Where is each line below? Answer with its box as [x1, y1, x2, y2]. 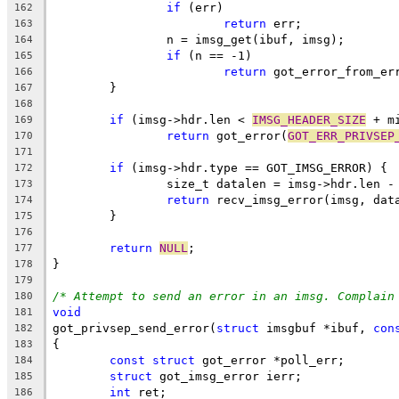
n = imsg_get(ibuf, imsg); [167, 32, 345, 46]
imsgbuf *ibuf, [259, 321, 373, 335]
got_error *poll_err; [195, 353, 345, 367]
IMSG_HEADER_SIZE [252, 112, 366, 126]
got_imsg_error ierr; [152, 369, 302, 383]
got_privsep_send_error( [53, 321, 216, 335]
